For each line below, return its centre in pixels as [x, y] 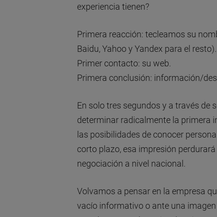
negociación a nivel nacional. [131, 163]
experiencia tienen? [113, 6]
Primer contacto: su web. [124, 63]
